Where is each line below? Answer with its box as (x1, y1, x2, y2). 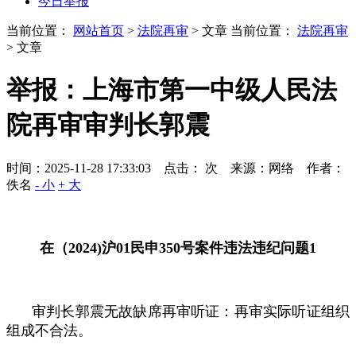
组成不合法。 (6, 322, 92, 339)
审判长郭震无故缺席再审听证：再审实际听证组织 (32, 303, 350, 319)
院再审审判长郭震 (6, 110, 210, 140)
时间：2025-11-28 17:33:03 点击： (6, 161, 202, 175)
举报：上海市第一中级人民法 (6, 75, 337, 105)
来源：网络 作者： (230, 161, 345, 175)
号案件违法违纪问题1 (180, 239, 316, 256)
